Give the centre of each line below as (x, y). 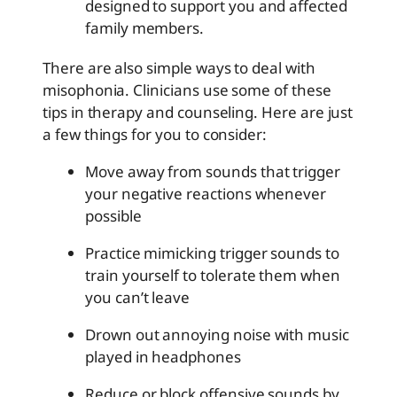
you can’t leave (138, 298)
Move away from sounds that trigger (213, 172)
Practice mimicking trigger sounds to (212, 253)
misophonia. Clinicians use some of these (187, 90)
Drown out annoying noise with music (217, 335)
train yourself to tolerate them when (213, 276)
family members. (145, 28)
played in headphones (163, 357)
